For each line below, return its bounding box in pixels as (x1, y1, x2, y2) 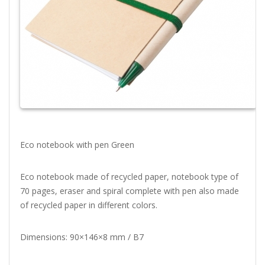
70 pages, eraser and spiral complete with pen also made (20, 185, 239, 196)
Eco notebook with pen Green (20, 138, 134, 150)
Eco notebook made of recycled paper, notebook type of (20, 170, 238, 182)
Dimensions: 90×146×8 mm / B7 (20, 231, 144, 243)
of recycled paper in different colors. (20, 199, 157, 211)
